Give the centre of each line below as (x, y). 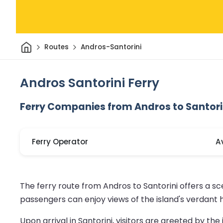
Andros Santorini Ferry (90, 83)
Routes (56, 47)
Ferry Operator (60, 142)
